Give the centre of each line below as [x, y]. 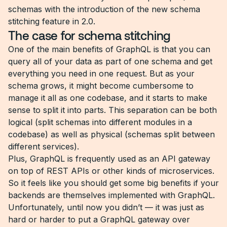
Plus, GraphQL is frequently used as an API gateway [109, 159]
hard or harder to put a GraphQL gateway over [99, 219]
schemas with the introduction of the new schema [104, 9]
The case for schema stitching [89, 35]
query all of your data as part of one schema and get [110, 61]
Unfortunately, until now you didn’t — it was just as [106, 207]
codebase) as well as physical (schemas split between [111, 134]
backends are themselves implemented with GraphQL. [111, 195]
